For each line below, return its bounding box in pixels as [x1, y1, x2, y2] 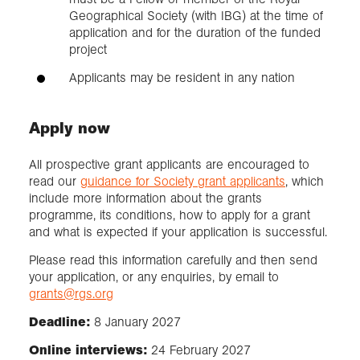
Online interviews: [29, 342, 151, 358]
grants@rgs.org [29, 285, 113, 301]
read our [29, 173, 80, 189]
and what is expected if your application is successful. [29, 223, 327, 239]
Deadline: [29, 314, 94, 330]
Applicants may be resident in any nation [69, 70, 295, 86]
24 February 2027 [151, 342, 251, 358]
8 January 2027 [94, 314, 181, 330]
